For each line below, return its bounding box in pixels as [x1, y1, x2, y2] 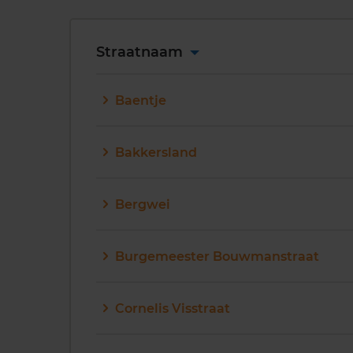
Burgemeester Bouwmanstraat [115, 248, 319, 264]
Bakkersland [115, 144, 197, 160]
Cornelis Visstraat [115, 300, 230, 316]
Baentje [115, 92, 166, 108]
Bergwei [115, 196, 170, 212]
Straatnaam [96, 43, 187, 61]
